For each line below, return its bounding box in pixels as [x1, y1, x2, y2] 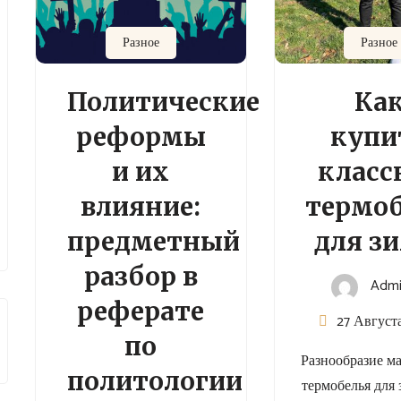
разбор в [83, 260, 198, 294]
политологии [66, 365, 243, 398]
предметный [66, 226, 240, 259]
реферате [77, 295, 205, 328]
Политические [66, 86, 260, 119]
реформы [75, 121, 206, 154]
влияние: [81, 191, 201, 224]
